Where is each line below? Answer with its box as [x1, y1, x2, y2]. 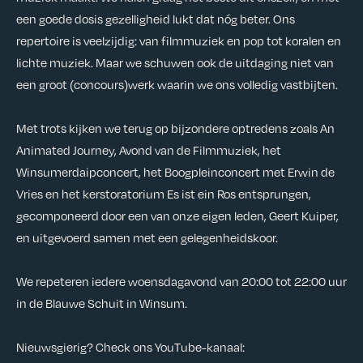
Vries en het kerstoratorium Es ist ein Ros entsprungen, [16, 185, 311, 202]
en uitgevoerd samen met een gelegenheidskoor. [16, 228, 280, 246]
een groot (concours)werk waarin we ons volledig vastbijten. [16, 75, 340, 92]
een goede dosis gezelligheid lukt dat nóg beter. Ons [16, 10, 295, 27]
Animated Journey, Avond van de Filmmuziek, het [16, 141, 281, 158]
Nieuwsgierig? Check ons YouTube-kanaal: [16, 338, 245, 355]
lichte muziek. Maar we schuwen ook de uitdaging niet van [16, 53, 334, 70]
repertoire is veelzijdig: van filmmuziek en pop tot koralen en [16, 32, 341, 49]
